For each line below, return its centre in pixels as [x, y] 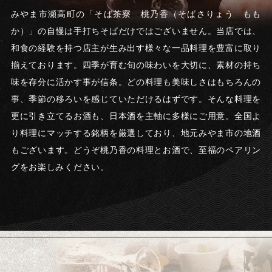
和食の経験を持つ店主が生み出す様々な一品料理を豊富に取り [136, 48]
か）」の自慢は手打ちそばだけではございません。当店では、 [136, 31]
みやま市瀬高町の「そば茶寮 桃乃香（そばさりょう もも [136, 14]
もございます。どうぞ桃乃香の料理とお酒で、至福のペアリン [136, 150]
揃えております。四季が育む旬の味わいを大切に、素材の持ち [136, 65]
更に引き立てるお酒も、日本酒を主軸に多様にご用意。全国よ [136, 116]
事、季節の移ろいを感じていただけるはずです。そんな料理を [136, 99]
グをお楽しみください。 [60, 167]
